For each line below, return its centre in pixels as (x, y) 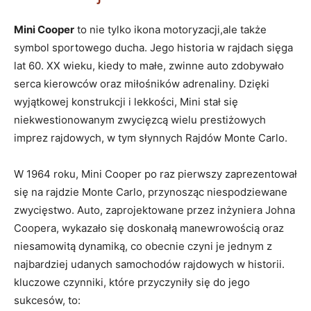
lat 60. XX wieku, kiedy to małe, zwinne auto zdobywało (149, 65)
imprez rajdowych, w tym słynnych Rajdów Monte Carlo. (151, 137)
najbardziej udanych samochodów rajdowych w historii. (149, 264)
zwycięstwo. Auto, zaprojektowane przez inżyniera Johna (154, 210)
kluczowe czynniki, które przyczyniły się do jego (132, 282)
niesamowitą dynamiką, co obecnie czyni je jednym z (143, 246)
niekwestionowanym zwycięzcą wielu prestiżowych (140, 119)
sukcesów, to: (47, 300)
